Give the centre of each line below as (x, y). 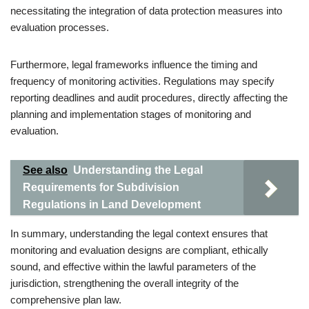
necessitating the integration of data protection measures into (146, 11)
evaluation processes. (60, 27)
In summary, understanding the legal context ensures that (139, 233)
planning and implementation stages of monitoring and (131, 114)
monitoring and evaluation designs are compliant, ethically (139, 250)
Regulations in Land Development (112, 205)
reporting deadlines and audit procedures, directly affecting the (149, 98)
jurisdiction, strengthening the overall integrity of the (124, 283)
